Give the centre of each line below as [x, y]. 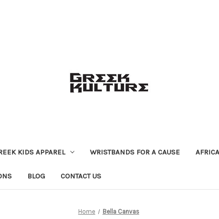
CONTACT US [81, 176]
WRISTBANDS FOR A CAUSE [135, 152]
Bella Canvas [121, 211]
